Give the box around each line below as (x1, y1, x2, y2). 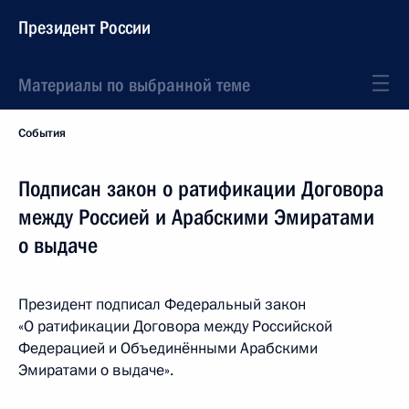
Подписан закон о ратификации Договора (18, 176, 383, 202)
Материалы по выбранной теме (18, 74, 250, 96)
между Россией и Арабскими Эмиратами (18, 204, 374, 230)
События (18, 125, 66, 142)
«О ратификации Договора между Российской (18, 316, 332, 337)
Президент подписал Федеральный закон (18, 294, 306, 315)
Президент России (18, 16, 151, 38)
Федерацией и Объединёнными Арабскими (18, 338, 318, 359)
